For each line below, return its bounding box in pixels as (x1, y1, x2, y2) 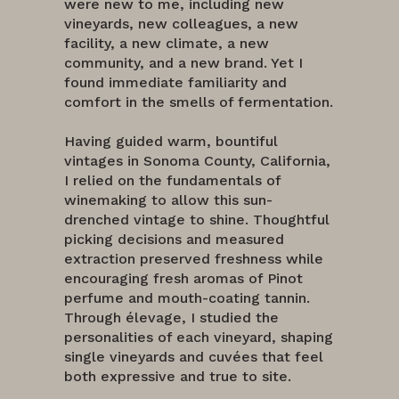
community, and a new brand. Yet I (64, 53, 303, 71)
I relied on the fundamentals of (64, 171, 281, 189)
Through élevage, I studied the (64, 308, 279, 326)
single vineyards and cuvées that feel (64, 347, 323, 365)
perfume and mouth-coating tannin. (64, 289, 310, 306)
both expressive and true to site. (64, 367, 291, 385)
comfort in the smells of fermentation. (64, 93, 333, 110)
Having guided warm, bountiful (64, 132, 278, 150)
